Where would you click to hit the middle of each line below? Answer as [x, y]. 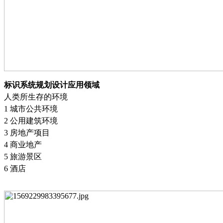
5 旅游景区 [23, 156]
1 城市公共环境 [31, 109]
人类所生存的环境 [36, 97]
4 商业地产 [23, 144]
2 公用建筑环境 [31, 120]
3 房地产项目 [27, 132]
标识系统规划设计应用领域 [52, 85]
